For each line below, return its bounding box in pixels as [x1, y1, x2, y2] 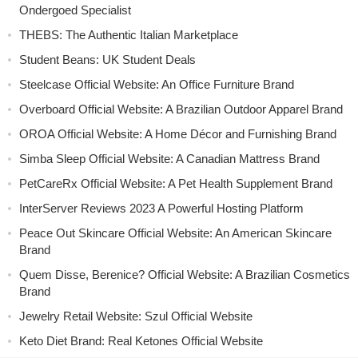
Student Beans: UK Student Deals [19, 52, 196, 66]
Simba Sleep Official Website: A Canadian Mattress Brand [19, 151, 320, 165]
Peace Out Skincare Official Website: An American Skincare [19, 225, 332, 240]
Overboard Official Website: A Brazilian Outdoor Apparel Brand [19, 101, 343, 116]
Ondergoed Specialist [19, 2, 131, 17]
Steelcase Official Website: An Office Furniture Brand [19, 77, 294, 91]
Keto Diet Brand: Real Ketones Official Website [19, 333, 263, 348]
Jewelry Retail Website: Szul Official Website [19, 308, 253, 323]
